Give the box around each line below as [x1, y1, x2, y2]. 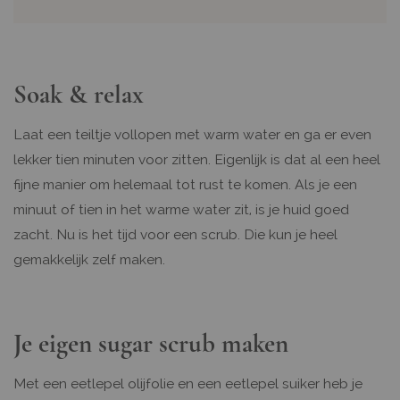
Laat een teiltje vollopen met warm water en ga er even [13, 125, 371, 143]
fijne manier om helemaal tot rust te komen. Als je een [13, 175, 357, 193]
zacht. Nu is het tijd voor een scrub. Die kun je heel [13, 225, 337, 243]
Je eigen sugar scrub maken [13, 327, 288, 359]
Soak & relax [13, 78, 144, 110]
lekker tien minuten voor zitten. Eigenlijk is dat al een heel [13, 150, 380, 168]
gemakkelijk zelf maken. [13, 250, 165, 268]
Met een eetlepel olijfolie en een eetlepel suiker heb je [13, 374, 362, 392]
